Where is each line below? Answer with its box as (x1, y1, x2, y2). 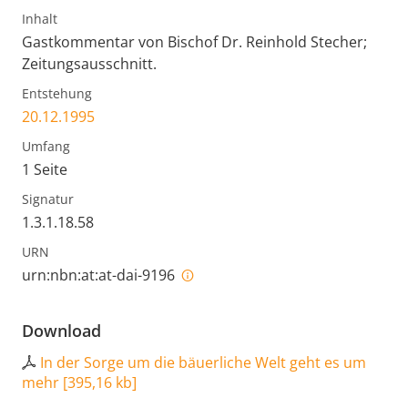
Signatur (22, 189, 74, 208)
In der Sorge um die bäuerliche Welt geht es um (40, 352, 366, 372)
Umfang (22, 137, 70, 155)
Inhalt (22, 9, 57, 27)
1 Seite (22, 158, 67, 179)
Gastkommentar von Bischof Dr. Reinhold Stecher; (22, 31, 367, 52)
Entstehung (22, 84, 92, 102)
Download (22, 319, 101, 342)
